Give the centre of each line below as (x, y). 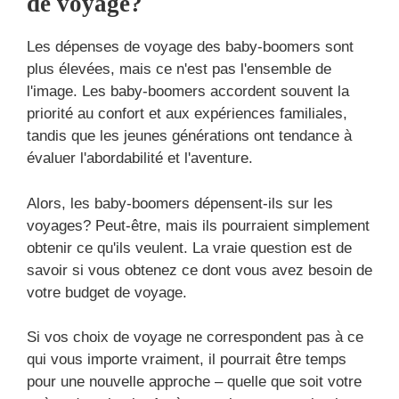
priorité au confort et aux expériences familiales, (187, 114)
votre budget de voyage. (107, 292)
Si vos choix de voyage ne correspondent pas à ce (195, 338)
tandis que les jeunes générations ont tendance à (189, 136)
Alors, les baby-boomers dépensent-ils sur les (180, 203)
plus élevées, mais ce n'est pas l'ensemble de (179, 69)
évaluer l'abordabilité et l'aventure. (140, 159)
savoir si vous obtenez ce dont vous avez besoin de (199, 270)
